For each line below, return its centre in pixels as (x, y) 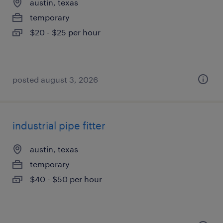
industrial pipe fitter (59, 125)
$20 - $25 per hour (65, 32)
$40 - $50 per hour (66, 179)
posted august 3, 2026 (55, 79)
